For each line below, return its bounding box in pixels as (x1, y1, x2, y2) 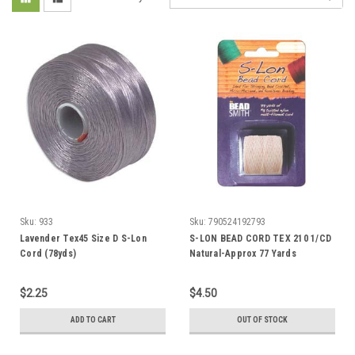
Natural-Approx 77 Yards (189, 247, 296, 259)
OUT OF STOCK (237, 315, 288, 324)
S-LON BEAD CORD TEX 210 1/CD (189, 232, 331, 244)
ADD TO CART (70, 315, 116, 324)
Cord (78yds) (20, 247, 76, 259)
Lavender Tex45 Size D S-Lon (20, 232, 147, 244)
